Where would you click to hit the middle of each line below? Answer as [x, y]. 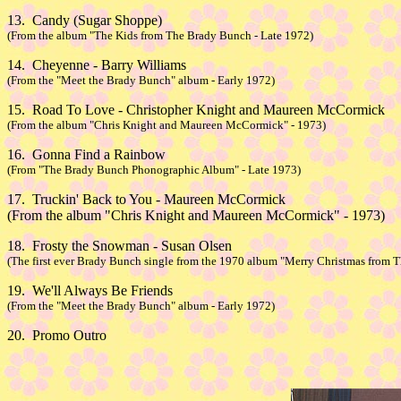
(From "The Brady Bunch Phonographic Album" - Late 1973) [154, 170]
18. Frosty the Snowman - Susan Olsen [119, 246]
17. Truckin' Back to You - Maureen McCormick [146, 199]
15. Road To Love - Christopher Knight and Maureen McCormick [196, 110]
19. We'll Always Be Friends [90, 290]
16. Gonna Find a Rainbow [86, 154]
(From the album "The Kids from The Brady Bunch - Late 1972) [160, 35]
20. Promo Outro [57, 335]
